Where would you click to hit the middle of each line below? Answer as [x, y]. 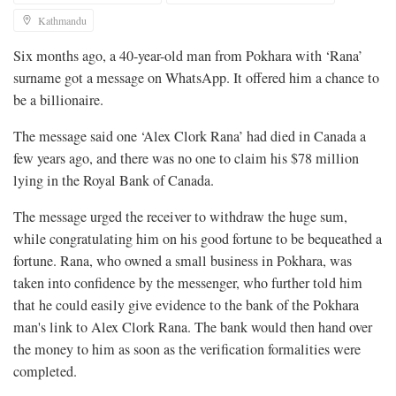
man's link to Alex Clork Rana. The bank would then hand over [193, 327]
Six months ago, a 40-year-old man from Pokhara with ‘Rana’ [188, 56]
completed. [45, 372]
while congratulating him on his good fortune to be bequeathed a [198, 239]
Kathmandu [62, 21]
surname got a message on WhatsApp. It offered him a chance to [196, 78]
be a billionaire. [58, 100]
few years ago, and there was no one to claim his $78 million [186, 159]
